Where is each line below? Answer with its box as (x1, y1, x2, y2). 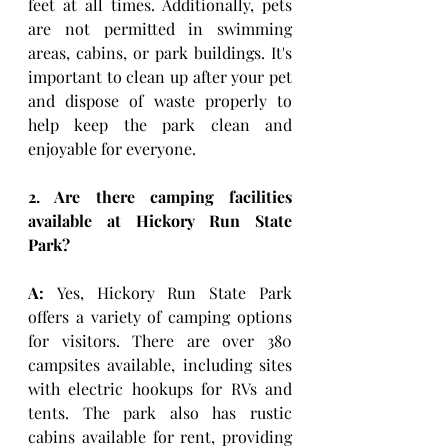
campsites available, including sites (28, 354, 292, 375)
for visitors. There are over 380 (28, 330, 292, 351)
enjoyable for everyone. (28, 138, 196, 159)
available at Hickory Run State (28, 210, 292, 231)
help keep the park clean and (28, 114, 292, 135)
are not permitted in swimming (28, 18, 292, 39)
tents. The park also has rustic (28, 402, 292, 423)
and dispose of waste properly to (28, 90, 292, 111)
